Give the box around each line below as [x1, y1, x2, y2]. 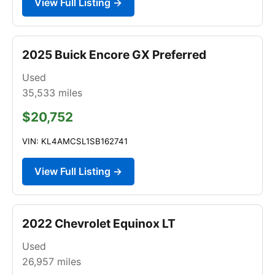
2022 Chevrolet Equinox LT [22, 215, 176, 231]
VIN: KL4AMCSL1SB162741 [22, 136, 128, 146]
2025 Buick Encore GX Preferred [22, 47, 206, 62]
